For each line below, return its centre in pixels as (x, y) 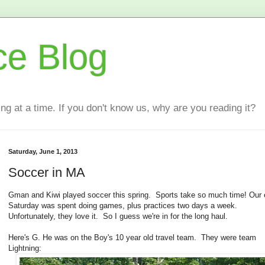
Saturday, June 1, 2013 (43, 152)
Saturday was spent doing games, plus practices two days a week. (124, 206)
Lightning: (25, 248)
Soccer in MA (47, 172)
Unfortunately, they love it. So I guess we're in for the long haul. (118, 216)
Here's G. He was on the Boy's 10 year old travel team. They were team (132, 238)
